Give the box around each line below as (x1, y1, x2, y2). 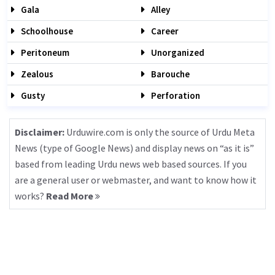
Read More (46, 190, 95, 202)
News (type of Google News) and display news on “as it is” (15, 142, 254, 154)
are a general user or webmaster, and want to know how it (15, 174, 257, 186)
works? (15, 190, 46, 202)
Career (149, 25, 179, 37)
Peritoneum (19, 47, 69, 58)
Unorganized (149, 47, 204, 58)
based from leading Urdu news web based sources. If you (15, 158, 247, 170)
